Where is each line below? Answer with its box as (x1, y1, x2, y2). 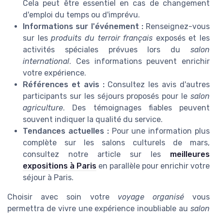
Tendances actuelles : (23, 126, 109, 136)
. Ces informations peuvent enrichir (69, 56, 210, 66)
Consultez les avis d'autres (104, 79, 210, 89)
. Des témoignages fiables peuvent (63, 103, 210, 112)
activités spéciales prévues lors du (23, 45, 190, 54)
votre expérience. (23, 68, 86, 77)
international (23, 56, 69, 66)
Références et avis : (23, 79, 105, 89)
